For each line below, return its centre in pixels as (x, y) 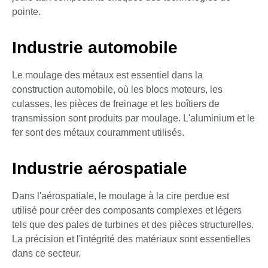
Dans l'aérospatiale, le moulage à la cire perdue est (121, 196)
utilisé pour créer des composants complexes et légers (127, 211)
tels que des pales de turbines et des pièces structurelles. (133, 225)
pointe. (26, 11)
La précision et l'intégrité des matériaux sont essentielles (131, 239)
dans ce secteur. (46, 254)
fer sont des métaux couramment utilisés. (98, 132)
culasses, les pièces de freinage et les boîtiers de (116, 103)
